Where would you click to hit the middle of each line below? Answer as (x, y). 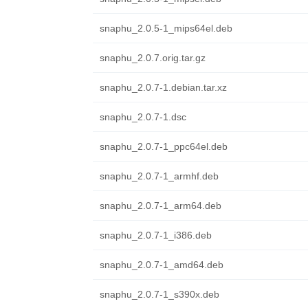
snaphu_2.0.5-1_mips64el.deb (166, 28)
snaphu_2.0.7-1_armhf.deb (159, 176)
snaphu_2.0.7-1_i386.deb (155, 235)
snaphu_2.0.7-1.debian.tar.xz (163, 87)
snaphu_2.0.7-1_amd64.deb (161, 265)
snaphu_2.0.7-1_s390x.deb (159, 294)
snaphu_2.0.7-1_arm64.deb (160, 206)
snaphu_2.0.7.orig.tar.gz (152, 58)
